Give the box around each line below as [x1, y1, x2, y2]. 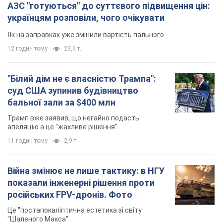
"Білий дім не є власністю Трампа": [7, 73, 156, 84]
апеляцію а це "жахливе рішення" [7, 123, 117, 131]
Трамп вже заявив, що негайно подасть [7, 114, 139, 122]
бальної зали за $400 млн [7, 97, 115, 108]
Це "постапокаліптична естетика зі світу [7, 206, 142, 215]
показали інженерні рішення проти [7, 177, 155, 188]
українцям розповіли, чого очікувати [7, 12, 165, 23]
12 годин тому [7, 45, 48, 53]
